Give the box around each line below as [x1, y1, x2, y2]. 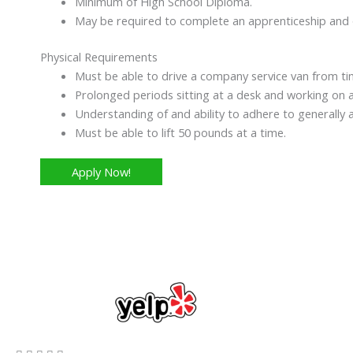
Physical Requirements [40, 48, 158, 65]
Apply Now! [72, 164, 132, 180]
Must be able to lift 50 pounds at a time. [74, 124, 286, 140]
